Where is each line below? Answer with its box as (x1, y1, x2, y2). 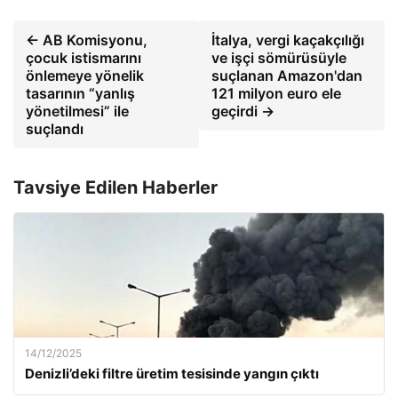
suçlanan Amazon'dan (211, 67, 362, 84)
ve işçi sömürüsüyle (211, 49, 346, 67)
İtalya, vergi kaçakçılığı (211, 31, 364, 49)
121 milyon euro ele (211, 84, 341, 102)
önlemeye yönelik (26, 67, 144, 84)
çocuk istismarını (26, 49, 141, 67)
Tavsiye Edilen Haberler (13, 177, 218, 198)
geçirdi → (211, 102, 275, 120)
